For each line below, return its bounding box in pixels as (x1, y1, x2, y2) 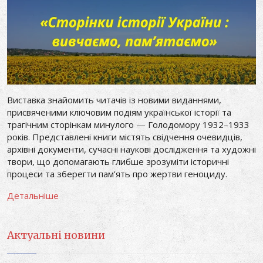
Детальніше (7, 190, 59, 201)
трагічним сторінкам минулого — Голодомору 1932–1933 (7, 119, 249, 130)
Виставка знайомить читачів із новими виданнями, (7, 94, 221, 106)
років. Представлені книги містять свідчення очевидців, (7, 131, 242, 143)
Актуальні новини (7, 229, 105, 242)
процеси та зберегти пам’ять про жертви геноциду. (7, 168, 227, 180)
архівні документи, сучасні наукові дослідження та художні (7, 143, 256, 155)
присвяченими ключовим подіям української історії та (7, 106, 231, 118)
